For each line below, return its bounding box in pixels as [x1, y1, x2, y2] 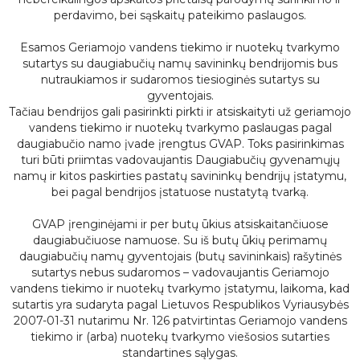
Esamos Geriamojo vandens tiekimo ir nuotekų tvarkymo [20, 40, 340, 55]
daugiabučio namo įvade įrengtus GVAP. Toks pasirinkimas [16, 137, 344, 151]
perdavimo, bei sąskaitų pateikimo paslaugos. [54, 8, 306, 22]
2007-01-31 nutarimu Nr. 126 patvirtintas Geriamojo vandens [13, 313, 347, 328]
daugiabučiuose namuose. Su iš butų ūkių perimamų [33, 233, 327, 247]
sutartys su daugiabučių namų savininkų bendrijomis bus [22, 56, 337, 71]
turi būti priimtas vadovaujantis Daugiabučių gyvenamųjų [20, 153, 340, 167]
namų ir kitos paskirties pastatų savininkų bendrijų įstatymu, [14, 169, 346, 183]
